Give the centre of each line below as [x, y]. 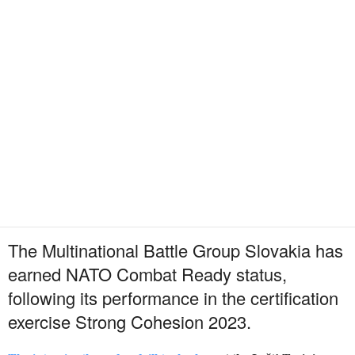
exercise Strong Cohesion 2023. [130, 322]
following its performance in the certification [173, 298]
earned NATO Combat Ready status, [147, 274]
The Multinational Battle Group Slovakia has [176, 250]
